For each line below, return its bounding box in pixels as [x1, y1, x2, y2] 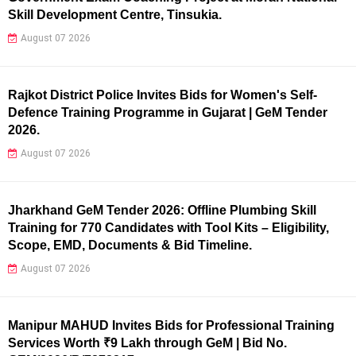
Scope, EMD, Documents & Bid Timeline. [8, 238, 252, 252]
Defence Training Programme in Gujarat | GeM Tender [8, 105, 327, 119]
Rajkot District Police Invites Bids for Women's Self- [8, 87, 317, 102]
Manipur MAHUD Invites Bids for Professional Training [8, 318, 335, 332]
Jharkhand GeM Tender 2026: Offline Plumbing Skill [8, 203, 316, 217]
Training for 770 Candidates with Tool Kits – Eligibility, [8, 220, 329, 234]
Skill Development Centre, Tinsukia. [8, 7, 222, 21]
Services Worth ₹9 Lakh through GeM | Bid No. [8, 335, 287, 350]
